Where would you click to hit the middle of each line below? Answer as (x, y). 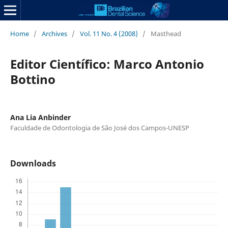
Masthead (166, 33)
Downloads (33, 163)
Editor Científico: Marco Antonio (107, 64)
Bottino (33, 79)
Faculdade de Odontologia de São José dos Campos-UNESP (99, 127)
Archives (54, 33)
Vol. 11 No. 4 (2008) (109, 33)
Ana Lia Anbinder (40, 117)
